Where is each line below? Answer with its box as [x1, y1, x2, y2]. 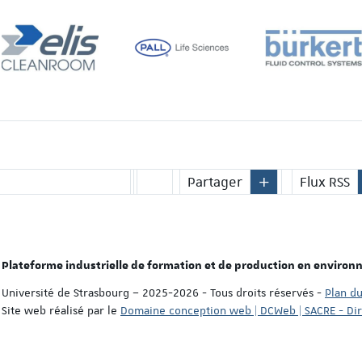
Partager [187, 173, 242, 192]
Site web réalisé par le [2, 302, 120, 318]
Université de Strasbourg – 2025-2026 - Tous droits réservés [2, 284, 317, 300]
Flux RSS [299, 173, 350, 192]
